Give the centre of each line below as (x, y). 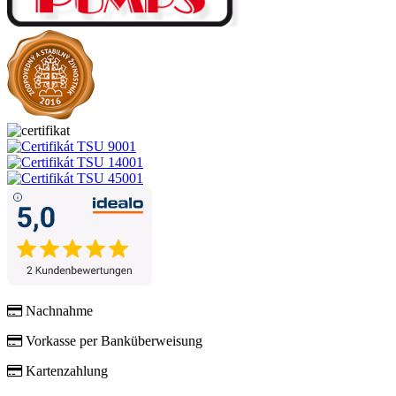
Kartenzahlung (65, 371)
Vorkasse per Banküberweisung (112, 341)
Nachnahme (57, 311)
